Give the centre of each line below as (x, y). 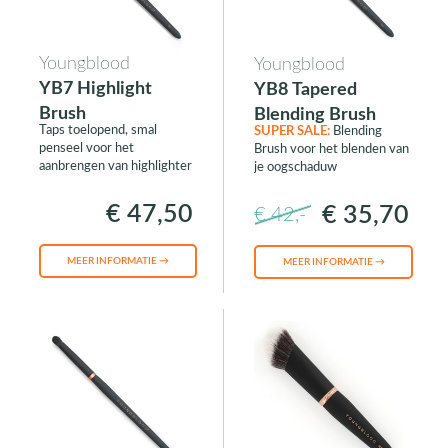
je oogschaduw (295, 168)
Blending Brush (314, 115)
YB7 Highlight (95, 89)
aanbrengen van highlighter (115, 167)
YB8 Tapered (305, 90)
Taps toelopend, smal (97, 131)
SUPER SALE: (293, 132)
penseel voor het (86, 149)
